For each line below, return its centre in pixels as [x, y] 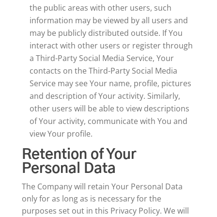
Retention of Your [79, 155]
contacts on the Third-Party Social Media [103, 71]
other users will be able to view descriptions [109, 108]
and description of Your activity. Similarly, [105, 96]
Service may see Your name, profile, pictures [110, 83]
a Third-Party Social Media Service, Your [101, 58]
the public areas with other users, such [100, 8]
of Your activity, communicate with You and [108, 121]
